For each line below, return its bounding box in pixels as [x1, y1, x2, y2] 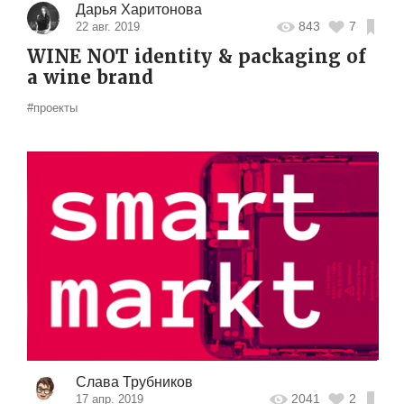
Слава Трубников [75, 373, 193, 390]
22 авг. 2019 [75, 19, 140, 33]
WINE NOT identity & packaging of [27, 44, 366, 69]
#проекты [27, 100, 78, 115]
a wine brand [27, 65, 153, 89]
